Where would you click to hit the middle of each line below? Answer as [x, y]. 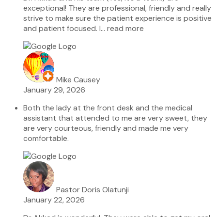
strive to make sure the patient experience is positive [117, 18]
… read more [122, 28]
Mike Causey [78, 79]
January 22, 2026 [54, 200]
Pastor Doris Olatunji [93, 189]
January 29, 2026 [54, 90]
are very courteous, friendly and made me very [106, 128]
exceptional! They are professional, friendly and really [117, 8]
